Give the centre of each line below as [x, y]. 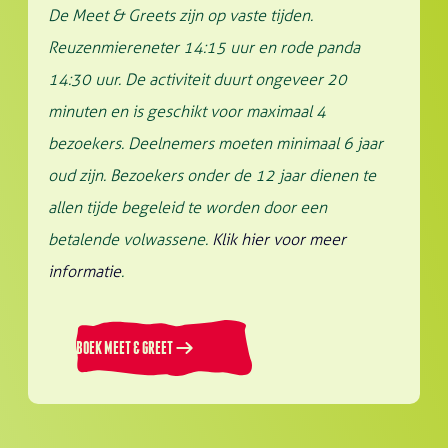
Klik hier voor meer [279, 239]
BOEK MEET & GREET [124, 348]
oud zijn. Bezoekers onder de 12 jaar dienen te [212, 175]
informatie [84, 271]
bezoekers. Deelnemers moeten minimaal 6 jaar [215, 143]
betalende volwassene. [130, 239]
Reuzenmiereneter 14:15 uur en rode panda [204, 47]
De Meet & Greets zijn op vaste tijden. [180, 15]
